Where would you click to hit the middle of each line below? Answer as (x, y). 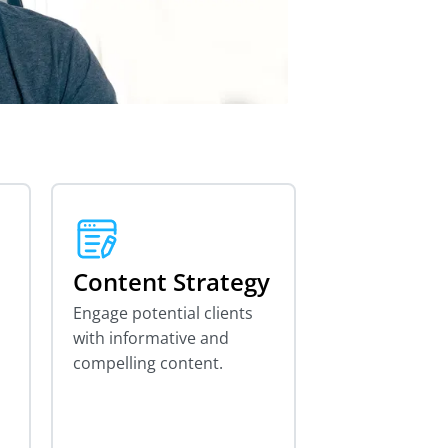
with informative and (151, 337)
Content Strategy (171, 281)
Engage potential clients (163, 312)
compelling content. (148, 362)
